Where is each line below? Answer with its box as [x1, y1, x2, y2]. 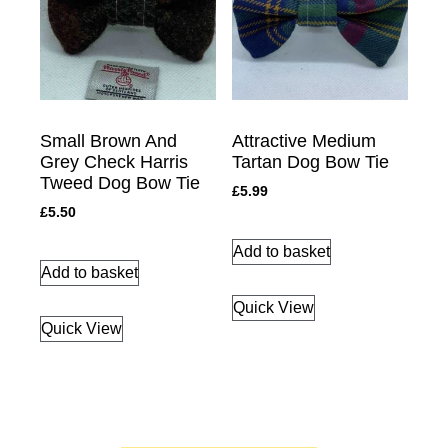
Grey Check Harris [40, 152, 188, 173]
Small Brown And [40, 131, 177, 152]
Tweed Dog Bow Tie [40, 173, 200, 194]
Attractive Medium [232, 131, 376, 152]
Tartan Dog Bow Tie [232, 152, 389, 173]
